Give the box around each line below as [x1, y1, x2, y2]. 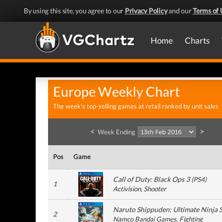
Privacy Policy [124, 6, 167, 15]
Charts [185, 35, 210, 46]
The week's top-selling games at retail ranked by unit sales [53, 102, 219, 110]
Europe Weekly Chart [53, 84, 180, 100]
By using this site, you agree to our [24, 6, 125, 15]
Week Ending [96, 128, 137, 136]
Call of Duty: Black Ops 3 [113, 175, 190, 183]
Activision [113, 185, 141, 193]
